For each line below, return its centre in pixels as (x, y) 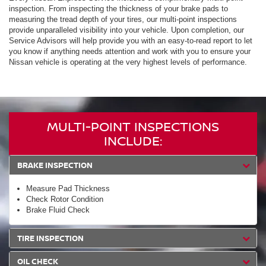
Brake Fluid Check (58, 210)
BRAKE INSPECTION (55, 165)
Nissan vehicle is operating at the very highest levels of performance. (128, 62)
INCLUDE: (133, 141)
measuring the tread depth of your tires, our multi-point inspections (123, 20)
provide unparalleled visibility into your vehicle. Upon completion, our (126, 30)
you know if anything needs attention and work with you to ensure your (130, 52)
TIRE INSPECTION (50, 238)
